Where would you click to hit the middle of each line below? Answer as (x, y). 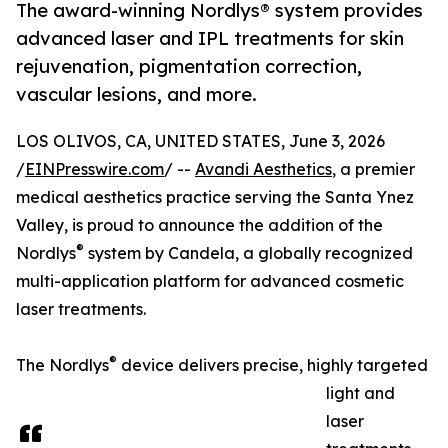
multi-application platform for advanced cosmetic (210, 281)
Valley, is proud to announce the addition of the (199, 225)
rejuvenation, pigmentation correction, (189, 66)
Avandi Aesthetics (263, 169)
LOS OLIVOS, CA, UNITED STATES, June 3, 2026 (200, 141)
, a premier (373, 169)
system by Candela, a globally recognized (248, 253)
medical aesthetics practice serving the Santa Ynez (215, 197)
